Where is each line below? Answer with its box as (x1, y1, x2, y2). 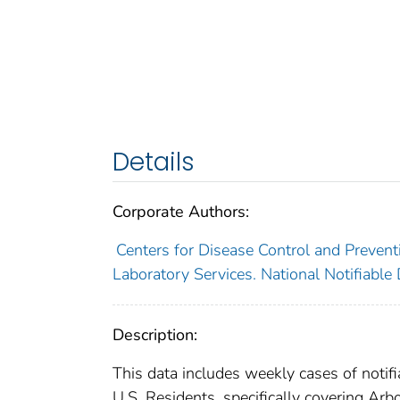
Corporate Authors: (112, 200, 249, 222)
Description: (112, 323, 197, 346)
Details (112, 144, 195, 179)
